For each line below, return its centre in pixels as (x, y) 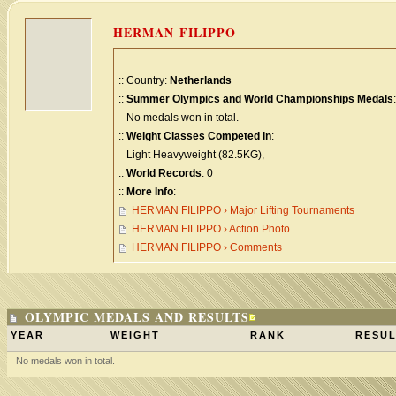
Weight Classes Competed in (199, 136)
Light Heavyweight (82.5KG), (191, 155)
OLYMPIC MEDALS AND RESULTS (137, 317)
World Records (164, 173)
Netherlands (201, 80)
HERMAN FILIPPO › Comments (207, 247)
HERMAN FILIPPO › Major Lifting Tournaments (243, 210)
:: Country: (144, 80)
